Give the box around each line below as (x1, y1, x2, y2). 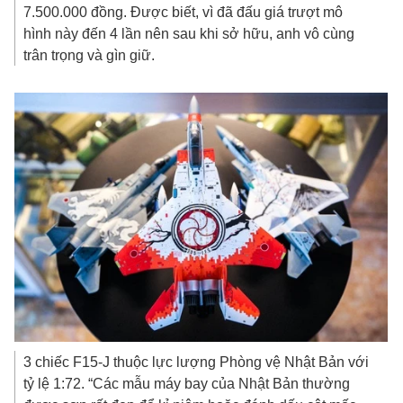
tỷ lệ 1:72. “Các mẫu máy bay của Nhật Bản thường (23, 375, 351, 392)
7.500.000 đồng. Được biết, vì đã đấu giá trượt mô (23, 4, 344, 21)
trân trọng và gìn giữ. (23, 47, 156, 64)
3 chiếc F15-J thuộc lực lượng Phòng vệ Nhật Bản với (23, 354, 370, 371)
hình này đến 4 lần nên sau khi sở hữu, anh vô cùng (23, 25, 355, 42)
